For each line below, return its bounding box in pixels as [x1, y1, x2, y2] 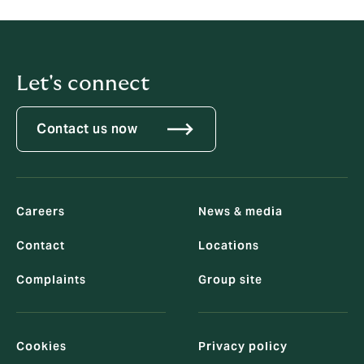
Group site [198, 271, 262, 287]
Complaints [16, 271, 86, 287]
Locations [198, 237, 259, 253]
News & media [198, 203, 283, 219]
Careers [16, 203, 65, 219]
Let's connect [16, 72, 149, 94]
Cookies [16, 338, 67, 353]
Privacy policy [198, 338, 288, 353]
